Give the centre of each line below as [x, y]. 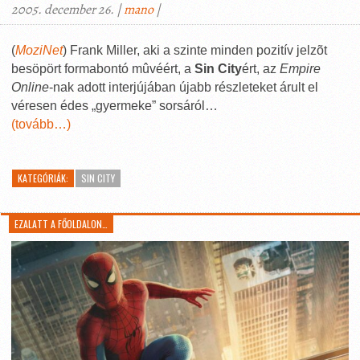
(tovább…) [41, 124]
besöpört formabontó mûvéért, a [103, 69]
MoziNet [39, 50]
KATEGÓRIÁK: [43, 178]
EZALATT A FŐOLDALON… [61, 224]
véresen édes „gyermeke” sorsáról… [115, 106]
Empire [300, 69]
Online [30, 87]
